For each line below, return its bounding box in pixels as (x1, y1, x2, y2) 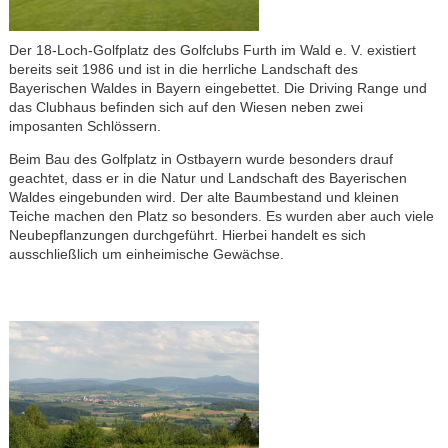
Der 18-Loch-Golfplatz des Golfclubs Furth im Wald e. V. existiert (8, 41, 416, 58)
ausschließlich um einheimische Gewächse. (8, 245, 284, 262)
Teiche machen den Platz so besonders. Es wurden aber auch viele (8, 207, 434, 224)
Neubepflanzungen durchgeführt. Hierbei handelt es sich (8, 226, 366, 243)
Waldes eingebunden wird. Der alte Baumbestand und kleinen (8, 188, 399, 205)
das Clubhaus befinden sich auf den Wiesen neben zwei (8, 98, 363, 115)
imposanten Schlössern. (8, 117, 161, 134)
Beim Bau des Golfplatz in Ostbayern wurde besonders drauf (8, 150, 393, 167)
